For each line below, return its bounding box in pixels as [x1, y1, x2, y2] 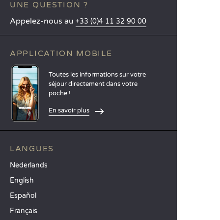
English [10, 176, 34, 185]
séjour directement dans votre [49, 80, 137, 88]
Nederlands [10, 161, 48, 169]
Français [10, 207, 37, 215]
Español [10, 192, 36, 200]
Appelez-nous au [10, 16, 76, 26]
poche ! [49, 89, 72, 97]
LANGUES [10, 144, 54, 154]
